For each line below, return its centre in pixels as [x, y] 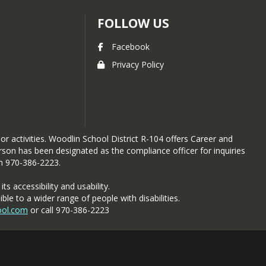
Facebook [131, 47]
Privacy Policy [138, 64]
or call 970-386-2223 [69, 210]
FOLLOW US [133, 23]
